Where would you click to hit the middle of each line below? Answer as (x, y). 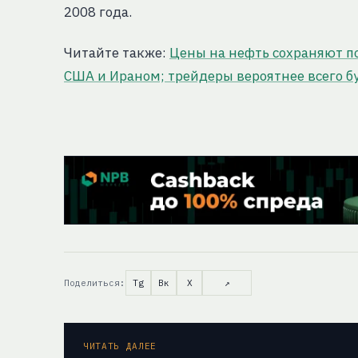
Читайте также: (117, 53)
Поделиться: (95, 282)
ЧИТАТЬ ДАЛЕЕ (120, 346)
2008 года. (98, 12)
